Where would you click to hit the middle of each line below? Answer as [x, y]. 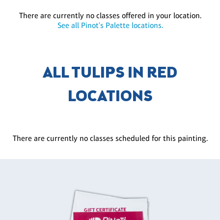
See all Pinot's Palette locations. [110, 25]
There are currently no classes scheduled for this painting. [110, 138]
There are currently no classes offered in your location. [110, 15]
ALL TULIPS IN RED [110, 73]
